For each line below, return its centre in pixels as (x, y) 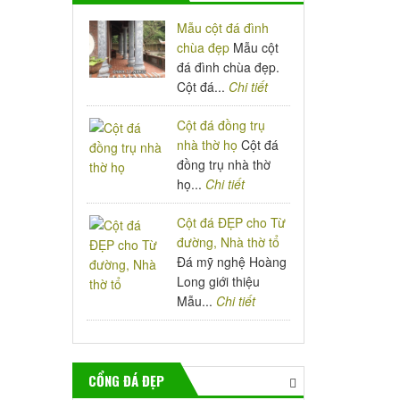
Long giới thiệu (219, 281)
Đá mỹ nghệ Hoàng (232, 262)
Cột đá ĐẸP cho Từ (232, 222)
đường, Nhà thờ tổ (229, 242)
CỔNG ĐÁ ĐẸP (126, 380)
